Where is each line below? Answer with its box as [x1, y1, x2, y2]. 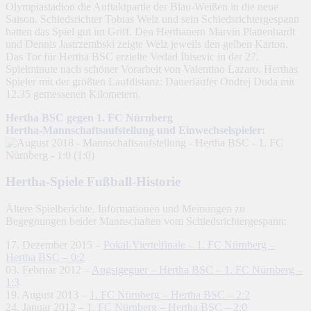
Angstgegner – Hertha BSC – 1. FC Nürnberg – [92, 264, 303, 276]
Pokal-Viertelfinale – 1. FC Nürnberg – [103, 239, 275, 251]
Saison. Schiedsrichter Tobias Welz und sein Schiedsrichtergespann [6, 12, 299, 25]
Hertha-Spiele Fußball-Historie [6, 174, 180, 190]
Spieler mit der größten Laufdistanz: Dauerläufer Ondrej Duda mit [6, 75, 294, 87]
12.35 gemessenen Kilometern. [6, 87, 141, 100]
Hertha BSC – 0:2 [6, 251, 85, 264]
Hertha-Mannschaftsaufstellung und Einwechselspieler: [6, 124, 265, 136]
